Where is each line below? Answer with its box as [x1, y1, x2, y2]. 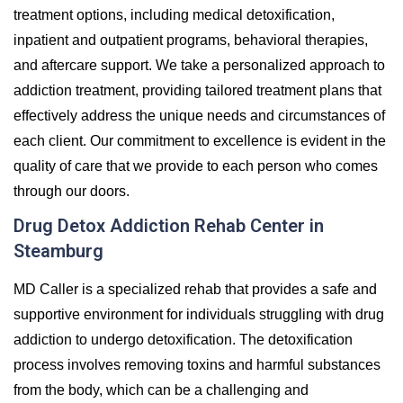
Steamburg [13, 239, 103, 262]
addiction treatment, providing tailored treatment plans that [13, 82, 381, 98]
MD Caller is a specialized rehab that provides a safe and [13, 281, 377, 297]
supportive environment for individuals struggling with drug [13, 306, 384, 322]
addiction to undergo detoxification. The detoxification [13, 331, 353, 347]
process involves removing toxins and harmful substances [13, 356, 381, 372]
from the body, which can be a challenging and [13, 381, 309, 398]
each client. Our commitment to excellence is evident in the [13, 132, 386, 148]
